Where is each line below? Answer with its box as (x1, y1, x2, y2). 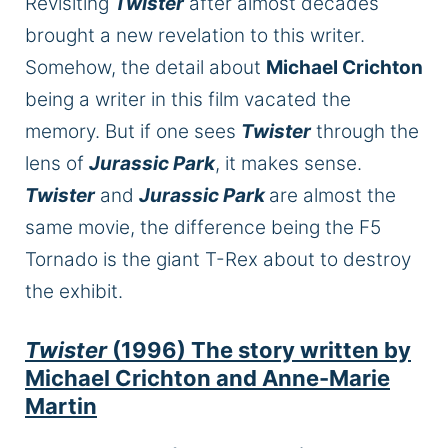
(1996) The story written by (112, 337, 411, 364)
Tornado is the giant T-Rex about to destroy (25, 247, 411, 271)
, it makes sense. (215, 151, 362, 175)
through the (311, 119, 419, 143)
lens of (25, 151, 89, 175)
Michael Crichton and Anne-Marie (25, 365, 390, 392)
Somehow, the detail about (25, 55, 266, 79)
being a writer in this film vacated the (25, 87, 351, 111)
